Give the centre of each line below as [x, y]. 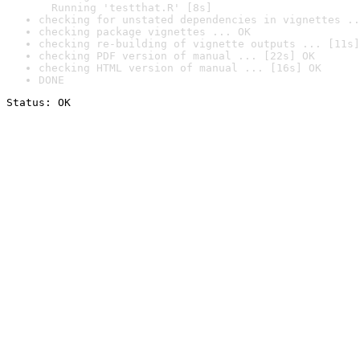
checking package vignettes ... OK [145, 32]
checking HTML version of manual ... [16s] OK [180, 68]
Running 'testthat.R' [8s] [125, 8]
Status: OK [39, 102]
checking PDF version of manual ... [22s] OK [177, 56]
